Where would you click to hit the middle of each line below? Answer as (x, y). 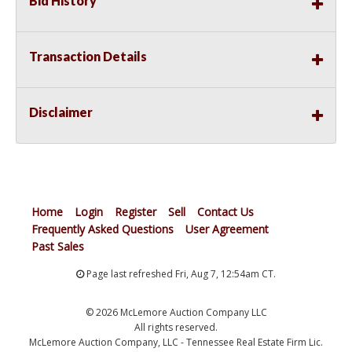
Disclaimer (61, 112)
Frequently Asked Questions (103, 229)
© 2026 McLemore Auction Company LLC (176, 313)
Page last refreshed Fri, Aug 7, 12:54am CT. (180, 274)
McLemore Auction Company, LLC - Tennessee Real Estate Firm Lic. (176, 343)
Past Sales (58, 247)
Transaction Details (88, 57)
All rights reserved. (176, 328)
